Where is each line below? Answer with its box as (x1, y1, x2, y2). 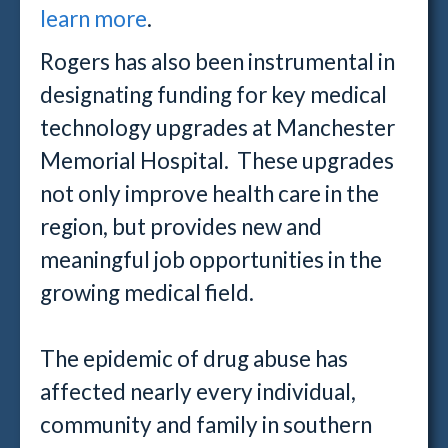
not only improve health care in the (40, 180, 379, 207)
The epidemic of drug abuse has (40, 345, 348, 372)
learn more (40, 5, 147, 32)
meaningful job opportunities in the (40, 246, 382, 273)
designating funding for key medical (40, 81, 387, 108)
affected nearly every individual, (40, 378, 356, 405)
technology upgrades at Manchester (40, 114, 395, 141)
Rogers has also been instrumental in (40, 48, 395, 75)
